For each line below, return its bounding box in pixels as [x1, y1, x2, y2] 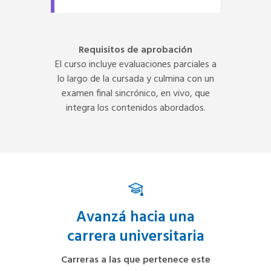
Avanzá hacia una [76, 205, 195, 230]
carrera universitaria [67, 224, 204, 249]
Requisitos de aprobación [79, 42, 192, 58]
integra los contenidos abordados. [65, 100, 206, 116]
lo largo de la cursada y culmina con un [57, 71, 214, 87]
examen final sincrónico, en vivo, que [61, 85, 210, 102]
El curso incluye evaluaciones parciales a [54, 56, 217, 73]
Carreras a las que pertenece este [60, 252, 211, 268]
